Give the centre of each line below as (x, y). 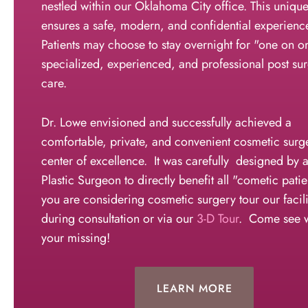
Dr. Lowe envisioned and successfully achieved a (166, 122)
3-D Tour (218, 218)
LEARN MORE (195, 289)
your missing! (76, 238)
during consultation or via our (119, 218)
